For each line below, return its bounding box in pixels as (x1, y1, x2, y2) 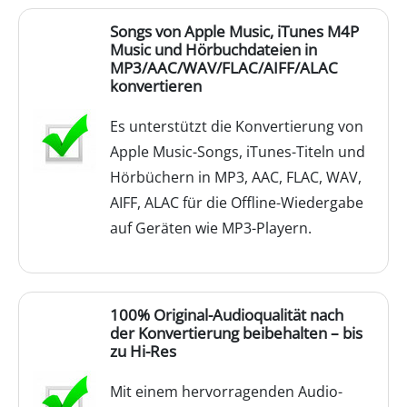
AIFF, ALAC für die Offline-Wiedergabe (110, 193, 363, 213)
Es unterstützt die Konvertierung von (110, 116, 363, 136)
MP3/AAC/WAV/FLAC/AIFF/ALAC (110, 57, 338, 78)
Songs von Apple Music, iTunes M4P (110, 21, 359, 42)
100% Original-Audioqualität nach (110, 304, 343, 325)
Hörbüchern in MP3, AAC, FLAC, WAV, (110, 167, 362, 187)
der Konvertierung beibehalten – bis (110, 323, 362, 343)
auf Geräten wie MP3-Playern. (110, 218, 312, 238)
